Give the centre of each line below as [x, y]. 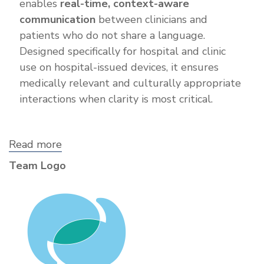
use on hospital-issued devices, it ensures [119, 67]
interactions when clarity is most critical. [116, 99]
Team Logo [37, 166]
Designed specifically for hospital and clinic [123, 52]
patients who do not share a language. [112, 36]
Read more [35, 145]
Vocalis [78, 155]
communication [57, 20]
